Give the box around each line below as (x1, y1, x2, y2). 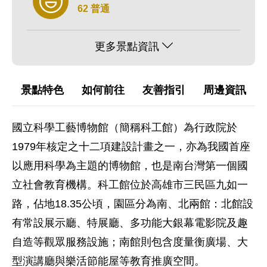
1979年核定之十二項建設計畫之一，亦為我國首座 (12, 141, 250, 153)
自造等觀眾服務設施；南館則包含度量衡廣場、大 (12, 236, 248, 248)
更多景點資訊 (94, 41, 159, 52)
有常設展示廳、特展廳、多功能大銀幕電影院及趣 (12, 217, 248, 229)
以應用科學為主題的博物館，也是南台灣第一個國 (12, 160, 248, 172)
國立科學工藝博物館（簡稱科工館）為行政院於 (12, 122, 237, 133)
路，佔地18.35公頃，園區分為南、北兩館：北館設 (12, 198, 253, 210)
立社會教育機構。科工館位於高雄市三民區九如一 (12, 179, 248, 191)
